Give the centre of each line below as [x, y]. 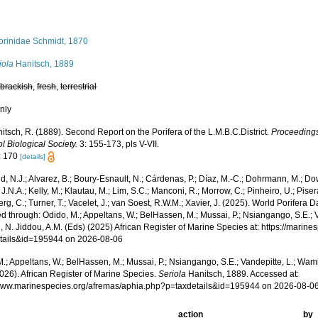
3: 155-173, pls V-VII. [119, 144]
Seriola [172, 274]
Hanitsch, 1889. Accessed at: [243, 274]
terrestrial [79, 87]
